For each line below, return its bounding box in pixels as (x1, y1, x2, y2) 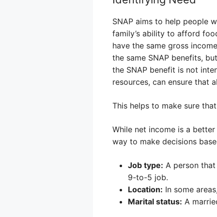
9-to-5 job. (128, 172, 168, 182)
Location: (128, 184, 163, 194)
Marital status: (128, 196, 182, 206)
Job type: (128, 160, 163, 170)
